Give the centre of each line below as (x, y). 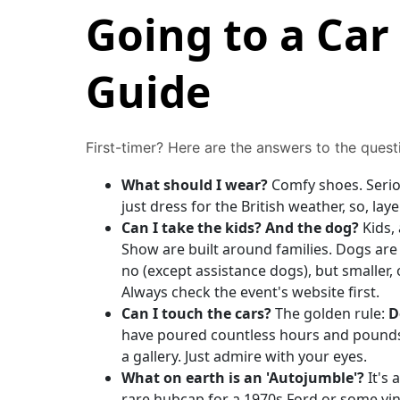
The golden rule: (330, 313)
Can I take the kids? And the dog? (240, 228)
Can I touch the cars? (196, 313)
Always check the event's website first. (250, 292)
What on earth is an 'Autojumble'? (243, 378)
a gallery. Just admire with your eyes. (244, 356)
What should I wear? (195, 185)
